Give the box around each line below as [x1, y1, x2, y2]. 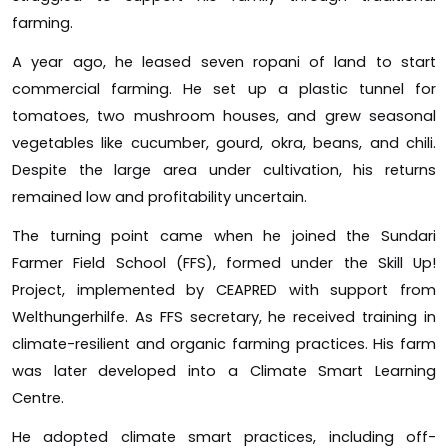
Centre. [12, 387, 64, 408]
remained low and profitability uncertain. [12, 186, 307, 207]
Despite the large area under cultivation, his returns [12, 159, 436, 180]
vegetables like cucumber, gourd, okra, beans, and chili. [12, 132, 436, 153]
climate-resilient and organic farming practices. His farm [12, 333, 436, 354]
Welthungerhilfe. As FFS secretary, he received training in [12, 306, 436, 327]
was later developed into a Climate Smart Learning [12, 360, 436, 381]
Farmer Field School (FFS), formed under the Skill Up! [12, 252, 436, 273]
